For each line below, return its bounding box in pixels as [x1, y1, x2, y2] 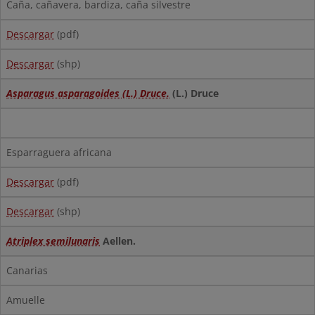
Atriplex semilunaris [6, 234, 100, 247]
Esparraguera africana [6, 146, 112, 159]
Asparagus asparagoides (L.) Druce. [6, 86, 169, 100]
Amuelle [6, 293, 45, 307]
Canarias [6, 264, 48, 277]
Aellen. [100, 234, 136, 247]
